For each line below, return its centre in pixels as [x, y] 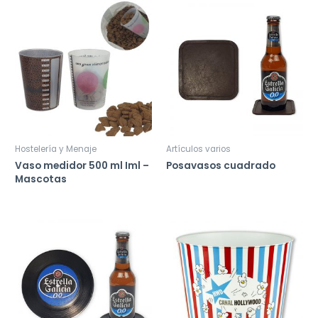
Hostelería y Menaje [56, 149]
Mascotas [41, 179]
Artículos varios [198, 149]
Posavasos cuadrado [221, 165]
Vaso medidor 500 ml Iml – [82, 165]
